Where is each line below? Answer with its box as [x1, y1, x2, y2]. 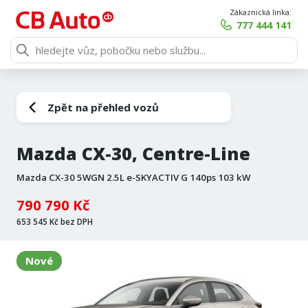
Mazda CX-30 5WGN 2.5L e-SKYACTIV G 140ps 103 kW [16, 170, 250, 184]
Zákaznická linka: [230, 6, 291, 17]
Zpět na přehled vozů [47, 100, 159, 115]
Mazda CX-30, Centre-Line [16, 142, 250, 166]
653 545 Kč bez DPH [16, 216, 93, 227]
